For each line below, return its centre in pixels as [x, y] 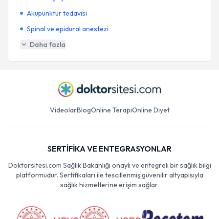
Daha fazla [48, 44]
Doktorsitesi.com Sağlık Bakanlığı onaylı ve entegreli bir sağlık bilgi [109, 165]
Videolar [63, 110]
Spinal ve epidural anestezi [68, 29]
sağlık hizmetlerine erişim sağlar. [109, 185]
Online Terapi [111, 110]
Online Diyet [151, 110]
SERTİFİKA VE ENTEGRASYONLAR [109, 149]
